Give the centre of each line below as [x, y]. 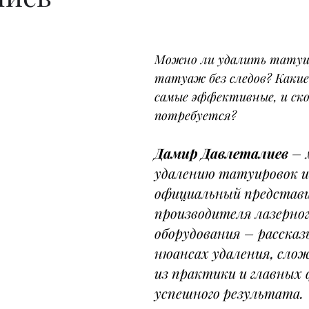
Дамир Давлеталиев [223, 153]
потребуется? [196, 115]
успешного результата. [229, 293]
